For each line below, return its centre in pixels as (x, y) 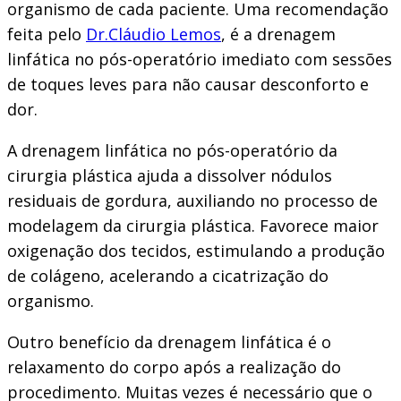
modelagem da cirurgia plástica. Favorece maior (193, 226)
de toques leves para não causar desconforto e (188, 85)
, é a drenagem (278, 34)
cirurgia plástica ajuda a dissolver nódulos (170, 176)
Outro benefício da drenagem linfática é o (169, 342)
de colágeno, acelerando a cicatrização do (168, 276)
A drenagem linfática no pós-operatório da (172, 151)
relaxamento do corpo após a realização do (174, 367)
